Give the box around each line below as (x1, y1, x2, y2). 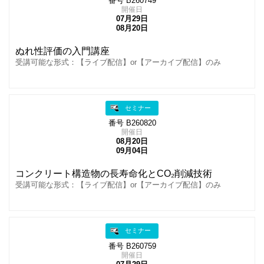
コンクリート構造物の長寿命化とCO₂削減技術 (15, 169, 212, 179)
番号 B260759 (108, 242, 156, 250)
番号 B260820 (108, 119, 156, 128)
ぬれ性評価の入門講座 (15, 45, 110, 56)
